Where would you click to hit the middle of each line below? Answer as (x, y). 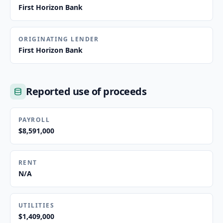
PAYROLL (34, 120)
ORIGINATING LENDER (59, 39)
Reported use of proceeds (86, 91)
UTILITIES (36, 205)
